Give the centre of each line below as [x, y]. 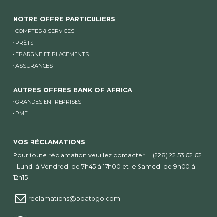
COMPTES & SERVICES [45, 31]
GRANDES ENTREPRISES [48, 101]
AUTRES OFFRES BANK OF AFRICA [72, 89]
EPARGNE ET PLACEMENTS [52, 54]
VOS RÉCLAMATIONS [49, 142]
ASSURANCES [34, 66]
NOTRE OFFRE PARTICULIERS [64, 19]
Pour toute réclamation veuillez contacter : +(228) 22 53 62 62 [107, 155]
